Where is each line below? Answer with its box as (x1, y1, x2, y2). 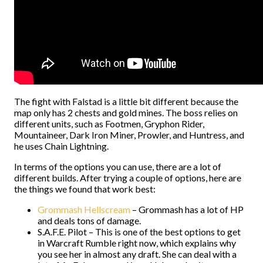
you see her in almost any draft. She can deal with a (38, 248, 237, 259)
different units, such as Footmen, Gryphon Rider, (14, 118, 204, 129)
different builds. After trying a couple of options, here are (14, 172, 241, 183)
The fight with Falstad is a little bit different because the (14, 96, 238, 107)
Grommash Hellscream (38, 204, 130, 215)
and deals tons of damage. (38, 215, 141, 226)
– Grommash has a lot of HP (130, 204, 244, 215)
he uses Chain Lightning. (14, 140, 109, 151)
